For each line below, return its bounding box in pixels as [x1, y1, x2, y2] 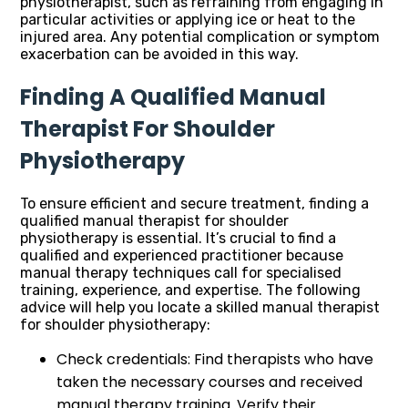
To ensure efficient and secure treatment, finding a [20, 195, 369, 213]
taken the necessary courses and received [56, 372, 362, 393]
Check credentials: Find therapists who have [56, 349, 373, 371]
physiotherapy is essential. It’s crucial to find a [20, 229, 336, 248]
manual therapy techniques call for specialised [20, 264, 342, 282]
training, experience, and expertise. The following [20, 281, 361, 300]
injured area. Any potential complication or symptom [20, 28, 380, 46]
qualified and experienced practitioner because [20, 247, 343, 265]
